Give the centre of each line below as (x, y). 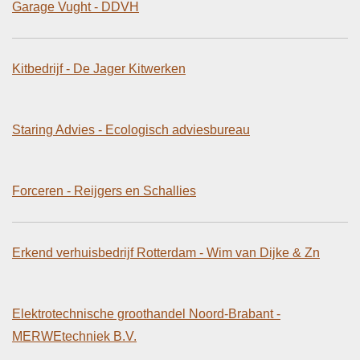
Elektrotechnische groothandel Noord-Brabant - (146, 313)
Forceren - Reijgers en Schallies (104, 190)
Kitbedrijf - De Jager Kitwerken (99, 68)
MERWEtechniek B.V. (74, 336)
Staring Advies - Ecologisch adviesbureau (131, 129)
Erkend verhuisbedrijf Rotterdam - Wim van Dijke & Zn (166, 252)
